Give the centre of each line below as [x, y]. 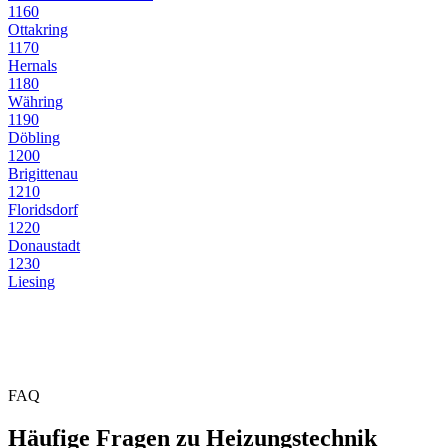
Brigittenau [43, 174]
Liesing [31, 282]
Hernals [32, 66]
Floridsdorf [43, 210]
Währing [35, 102]
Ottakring [38, 30]
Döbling [34, 138]
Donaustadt [44, 246]
